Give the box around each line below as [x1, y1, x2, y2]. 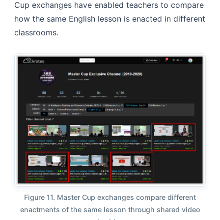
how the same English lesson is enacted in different [14, 13, 205, 24]
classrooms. [14, 27, 58, 37]
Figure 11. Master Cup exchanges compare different [24, 193, 196, 202]
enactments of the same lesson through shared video [20, 205, 200, 214]
